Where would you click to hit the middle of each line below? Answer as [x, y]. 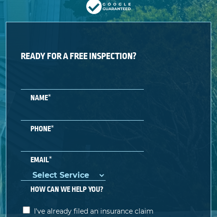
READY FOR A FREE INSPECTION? [79, 56]
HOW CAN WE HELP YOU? [67, 189]
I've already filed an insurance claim [94, 211]
